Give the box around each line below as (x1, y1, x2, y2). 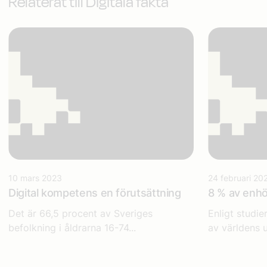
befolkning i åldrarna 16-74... (8, 221, 136, 234)
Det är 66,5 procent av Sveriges (8, 207, 153, 219)
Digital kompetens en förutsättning (8, 186, 181, 199)
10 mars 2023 (8, 172, 62, 183)
